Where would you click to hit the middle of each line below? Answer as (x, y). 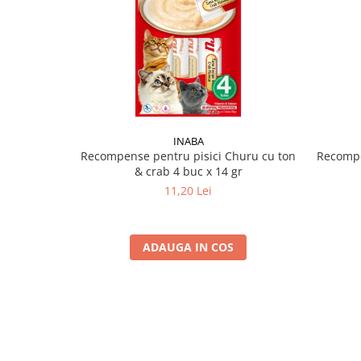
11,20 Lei (188, 191)
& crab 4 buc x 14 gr (188, 171)
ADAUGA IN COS (188, 247)
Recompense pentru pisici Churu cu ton (188, 156)
